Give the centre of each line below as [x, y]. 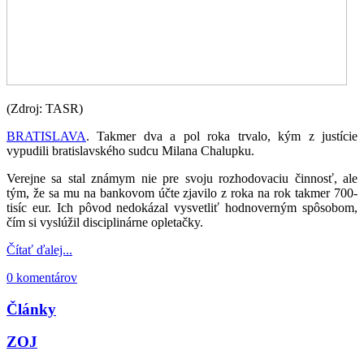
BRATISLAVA [46, 136]
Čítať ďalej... [39, 249]
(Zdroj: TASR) [45, 108]
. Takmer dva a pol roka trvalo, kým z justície [222, 136]
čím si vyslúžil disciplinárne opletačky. [105, 222]
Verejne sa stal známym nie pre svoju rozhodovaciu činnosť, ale [182, 178]
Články [31, 309]
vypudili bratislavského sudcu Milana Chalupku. [130, 150]
